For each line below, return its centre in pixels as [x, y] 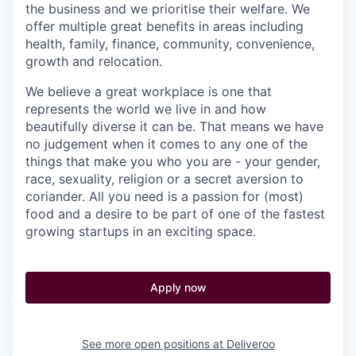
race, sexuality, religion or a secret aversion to [164, 178]
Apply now [178, 287]
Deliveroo [250, 343]
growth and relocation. [94, 61]
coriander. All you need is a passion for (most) [164, 196]
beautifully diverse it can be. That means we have [174, 126]
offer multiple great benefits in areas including [164, 26]
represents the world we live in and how [146, 108]
